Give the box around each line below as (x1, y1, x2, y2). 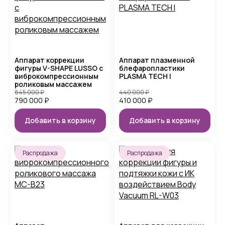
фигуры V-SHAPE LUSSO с (15, 63, 103, 73)
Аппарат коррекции (15, 55, 84, 65)
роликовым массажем (15, 79, 92, 89)
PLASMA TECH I (119, 71, 171, 81)
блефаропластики (119, 63, 185, 73)
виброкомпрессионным (15, 71, 98, 81)
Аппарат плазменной (119, 55, 195, 65)
